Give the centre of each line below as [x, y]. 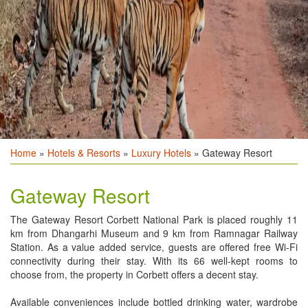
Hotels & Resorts [84, 152]
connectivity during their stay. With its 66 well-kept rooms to [154, 260]
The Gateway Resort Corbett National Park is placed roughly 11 [154, 219]
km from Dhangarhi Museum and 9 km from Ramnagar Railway [154, 233]
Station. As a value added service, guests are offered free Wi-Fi [154, 246]
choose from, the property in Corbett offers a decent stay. [134, 274]
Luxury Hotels [161, 152]
